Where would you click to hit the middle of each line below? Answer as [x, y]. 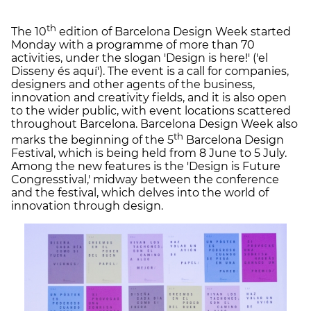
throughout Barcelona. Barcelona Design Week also [154, 124]
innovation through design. [87, 206]
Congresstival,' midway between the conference [145, 180]
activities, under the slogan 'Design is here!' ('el [140, 58]
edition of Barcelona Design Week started [174, 31]
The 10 [29, 31]
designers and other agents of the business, [133, 84]
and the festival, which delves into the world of [140, 193]
